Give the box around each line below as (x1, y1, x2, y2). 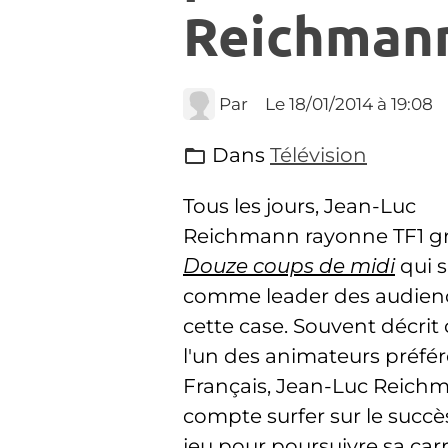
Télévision (270, 143, 367, 167)
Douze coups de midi (183, 254, 395, 278)
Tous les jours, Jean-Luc (183, 194, 416, 218)
